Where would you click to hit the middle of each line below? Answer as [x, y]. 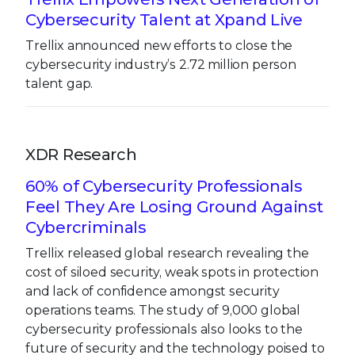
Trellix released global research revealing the [167, 253]
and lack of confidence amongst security [153, 291]
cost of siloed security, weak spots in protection [172, 272]
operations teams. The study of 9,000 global [163, 310]
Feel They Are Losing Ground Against [174, 206]
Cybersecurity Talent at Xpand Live [164, 19]
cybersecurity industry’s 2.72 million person [161, 64]
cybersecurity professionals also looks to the [164, 329]
